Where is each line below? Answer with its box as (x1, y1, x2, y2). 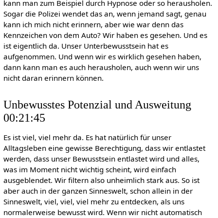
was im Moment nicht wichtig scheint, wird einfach (3, 164, 176, 174)
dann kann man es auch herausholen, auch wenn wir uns (3, 62, 199, 73)
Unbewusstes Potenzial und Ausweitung (3, 98, 191, 111)
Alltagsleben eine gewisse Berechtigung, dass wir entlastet (3, 143, 205, 153)
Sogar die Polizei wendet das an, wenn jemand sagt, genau (3, 9, 206, 19)
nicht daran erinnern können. (3, 73, 104, 83)
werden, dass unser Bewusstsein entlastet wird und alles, (3, 153, 200, 163)
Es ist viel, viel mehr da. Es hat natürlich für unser (3, 132, 171, 142)
